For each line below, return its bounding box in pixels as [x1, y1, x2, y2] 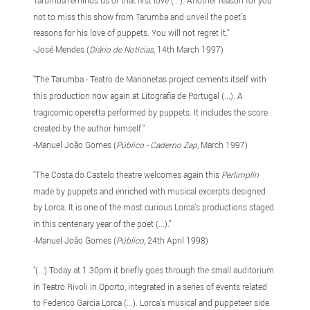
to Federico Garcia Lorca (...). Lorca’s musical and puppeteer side [33, 297, 270, 309]
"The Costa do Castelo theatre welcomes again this [33, 168, 222, 180]
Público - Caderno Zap [116, 139, 198, 151]
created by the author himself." [33, 122, 145, 134]
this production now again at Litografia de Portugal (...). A [33, 89, 244, 101]
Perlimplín [221, 168, 259, 180]
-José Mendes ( [33, 44, 90, 55]
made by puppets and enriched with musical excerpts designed [33, 185, 266, 197]
